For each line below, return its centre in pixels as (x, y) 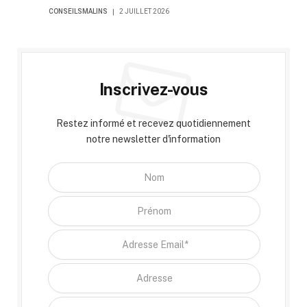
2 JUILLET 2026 (144, 11)
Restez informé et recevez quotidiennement (153, 123)
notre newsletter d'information (153, 139)
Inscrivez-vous (153, 89)
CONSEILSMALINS (78, 11)
